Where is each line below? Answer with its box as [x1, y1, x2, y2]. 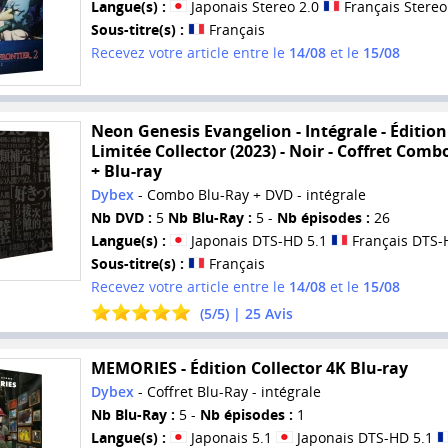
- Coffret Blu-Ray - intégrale [133, 381, 321, 401]
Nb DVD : [90, 208, 152, 228]
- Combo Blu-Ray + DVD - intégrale [133, 185, 366, 205]
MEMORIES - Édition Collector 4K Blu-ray [90, 356, 408, 379]
